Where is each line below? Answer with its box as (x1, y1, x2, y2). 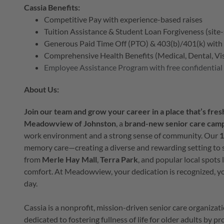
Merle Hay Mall (42, 154, 97, 164)
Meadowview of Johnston (24, 118, 116, 128)
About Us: (24, 84, 59, 94)
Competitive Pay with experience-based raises (44, 14, 202, 24)
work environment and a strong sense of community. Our (24, 130, 219, 140)
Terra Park (100, 154, 138, 164)
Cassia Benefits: (24, 2, 80, 12)
